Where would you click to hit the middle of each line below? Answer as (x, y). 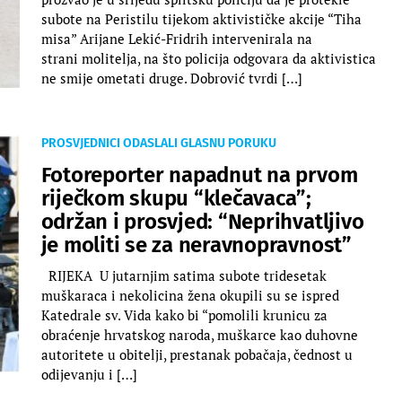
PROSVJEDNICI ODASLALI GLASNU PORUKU (158, 143)
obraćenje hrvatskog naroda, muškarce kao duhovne (199, 334)
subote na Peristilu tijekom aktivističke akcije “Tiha (201, 18)
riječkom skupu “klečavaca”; (176, 198)
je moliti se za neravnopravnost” (196, 245)
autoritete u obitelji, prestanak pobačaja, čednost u (197, 354)
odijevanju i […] (89, 374)
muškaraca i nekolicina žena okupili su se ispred (190, 295)
